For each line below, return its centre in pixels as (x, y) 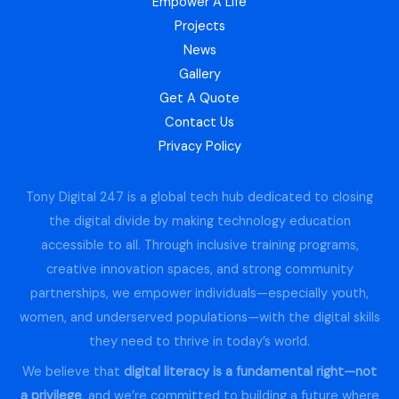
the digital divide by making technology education (199, 222)
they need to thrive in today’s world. (199, 342)
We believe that (73, 372)
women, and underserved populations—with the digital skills (199, 318)
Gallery (199, 75)
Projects (199, 27)
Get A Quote (199, 99)
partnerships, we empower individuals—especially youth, (199, 294)
